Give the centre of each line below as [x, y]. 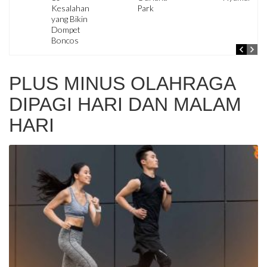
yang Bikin [70, 19]
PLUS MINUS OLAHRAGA [122, 83]
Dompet [66, 30]
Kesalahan [71, 8]
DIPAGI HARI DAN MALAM [125, 104]
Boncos [65, 40]
